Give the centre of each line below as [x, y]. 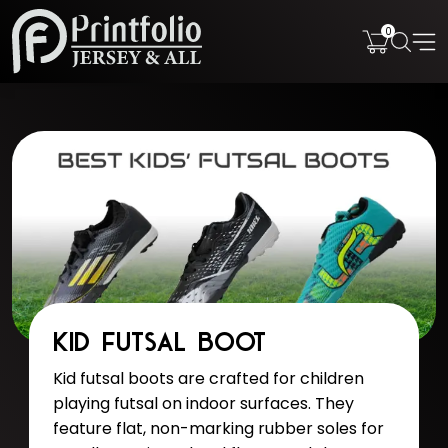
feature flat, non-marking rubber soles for [218, 429]
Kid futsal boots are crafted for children [208, 379]
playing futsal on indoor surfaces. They [203, 404]
